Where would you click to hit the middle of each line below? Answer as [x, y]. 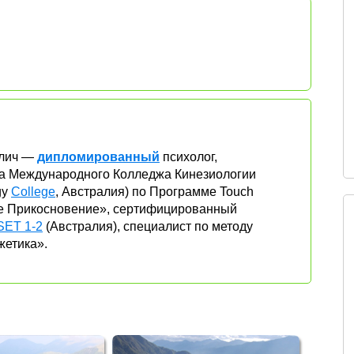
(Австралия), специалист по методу [148, 226]
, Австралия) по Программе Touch [154, 191]
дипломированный [98, 156]
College [33, 191]
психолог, [188, 156]
